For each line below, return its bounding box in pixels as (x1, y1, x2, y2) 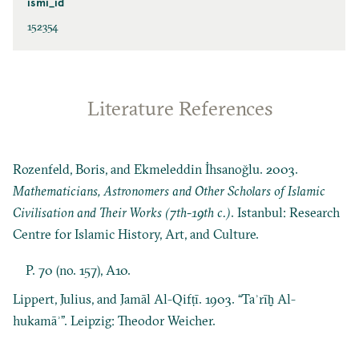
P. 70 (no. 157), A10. (26, 261, 131, 278)
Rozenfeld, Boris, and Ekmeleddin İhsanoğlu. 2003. (13, 160, 299, 177)
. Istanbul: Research (231, 204, 341, 220)
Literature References (87, 95, 272, 121)
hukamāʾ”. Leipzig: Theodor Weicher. (13, 313, 216, 329)
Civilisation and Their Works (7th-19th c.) (13, 204, 232, 220)
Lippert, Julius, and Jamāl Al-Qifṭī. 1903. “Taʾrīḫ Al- (13, 291, 296, 308)
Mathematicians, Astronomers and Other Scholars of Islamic (13, 182, 326, 199)
